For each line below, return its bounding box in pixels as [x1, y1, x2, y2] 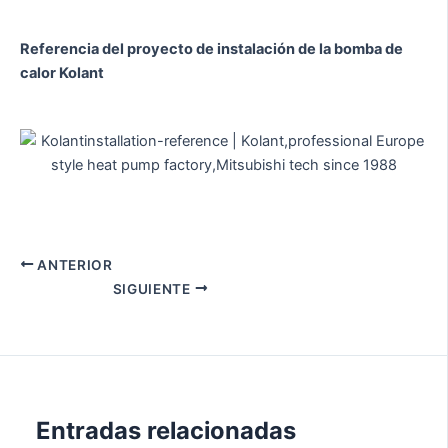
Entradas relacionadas [36, 415, 297, 445]
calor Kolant [20, 64, 104, 83]
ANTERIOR [33, 256, 113, 273]
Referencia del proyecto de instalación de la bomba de [20, 40, 403, 59]
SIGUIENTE [112, 280, 195, 297]
